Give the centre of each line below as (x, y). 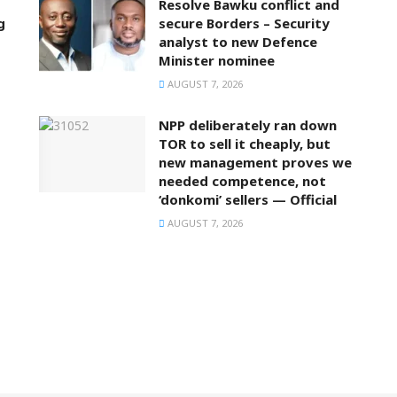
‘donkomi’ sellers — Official (248, 200)
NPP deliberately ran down (248, 125)
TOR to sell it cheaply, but (245, 144)
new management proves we (255, 163)
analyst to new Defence (238, 42)
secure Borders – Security (244, 23)
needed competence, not (242, 181)
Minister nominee (217, 61)
